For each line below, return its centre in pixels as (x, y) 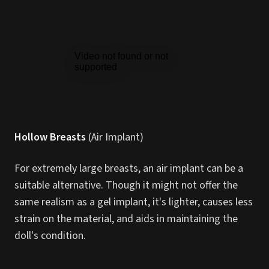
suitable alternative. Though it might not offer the (126, 185)
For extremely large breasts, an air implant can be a (129, 168)
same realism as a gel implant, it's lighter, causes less (134, 202)
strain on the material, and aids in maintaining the (126, 219)
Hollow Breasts (50, 137)
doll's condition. (50, 236)
